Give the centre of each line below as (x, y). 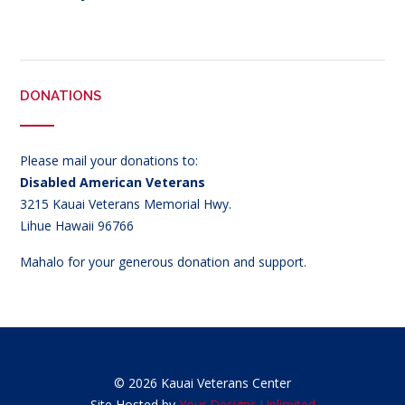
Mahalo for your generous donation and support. (163, 261)
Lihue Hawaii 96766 (77, 226)
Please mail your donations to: (109, 161)
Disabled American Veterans (113, 183)
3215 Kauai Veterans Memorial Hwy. (126, 204)
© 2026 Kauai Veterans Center (202, 382)
